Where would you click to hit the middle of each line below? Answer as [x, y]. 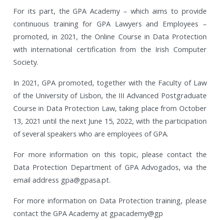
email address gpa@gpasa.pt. [62, 179]
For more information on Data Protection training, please [110, 200]
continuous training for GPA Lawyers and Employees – [110, 23]
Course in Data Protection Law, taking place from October [110, 108]
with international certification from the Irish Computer [110, 49]
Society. [26, 62]
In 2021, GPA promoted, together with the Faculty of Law [110, 82]
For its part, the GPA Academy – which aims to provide [110, 11]
